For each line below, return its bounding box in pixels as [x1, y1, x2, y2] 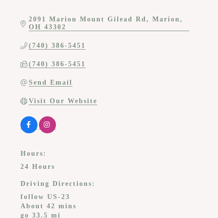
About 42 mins [20, 202, 76, 210]
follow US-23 [20, 193, 70, 200]
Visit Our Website [29, 97, 98, 105]
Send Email [29, 78, 73, 86]
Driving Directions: [20, 180, 95, 187]
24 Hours [20, 163, 55, 170]
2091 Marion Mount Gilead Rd [29, 15, 147, 23]
